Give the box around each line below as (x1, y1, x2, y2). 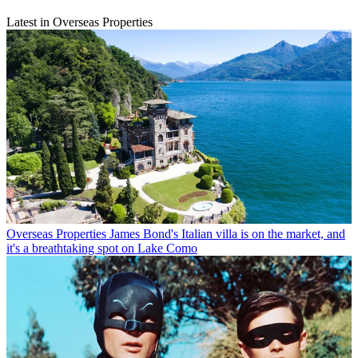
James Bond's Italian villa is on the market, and (109, 227, 345, 241)
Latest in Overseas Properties (6, 15, 153, 30)
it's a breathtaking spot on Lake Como (6, 241, 197, 256)
